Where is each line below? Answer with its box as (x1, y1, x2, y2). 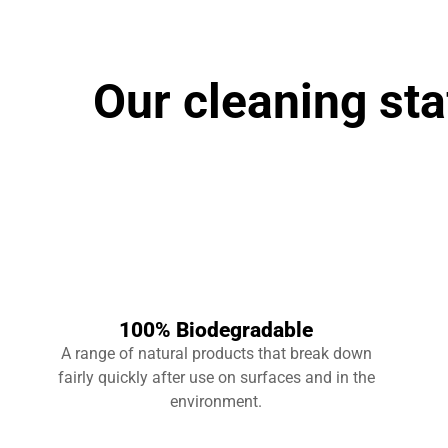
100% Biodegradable (119, 318, 314, 342)
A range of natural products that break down (60, 344, 372, 363)
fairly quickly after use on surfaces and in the (57, 368, 375, 387)
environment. (170, 392, 263, 411)
